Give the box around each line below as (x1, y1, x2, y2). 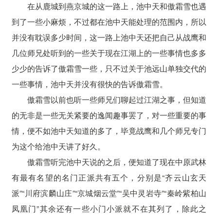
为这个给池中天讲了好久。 (11, 141, 105, 152)
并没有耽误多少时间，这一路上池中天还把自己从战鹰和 (11, 32, 207, 43)
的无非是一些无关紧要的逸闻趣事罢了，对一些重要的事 (11, 109, 207, 121)
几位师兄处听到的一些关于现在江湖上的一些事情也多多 (11, 47, 207, 58)
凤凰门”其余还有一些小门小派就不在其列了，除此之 (11, 203, 207, 214)
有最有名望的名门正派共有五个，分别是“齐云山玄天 (11, 172, 207, 183)
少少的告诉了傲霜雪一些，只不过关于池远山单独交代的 (11, 63, 207, 74)
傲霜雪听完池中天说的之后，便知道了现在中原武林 (27, 156, 207, 167)
